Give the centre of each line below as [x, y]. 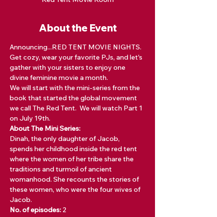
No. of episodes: [36, 210]
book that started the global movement [74, 98]
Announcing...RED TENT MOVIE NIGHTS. [76, 47]
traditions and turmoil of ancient [62, 169]
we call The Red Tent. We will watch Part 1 [77, 108]
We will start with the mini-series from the [76, 88]
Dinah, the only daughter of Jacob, [65, 139]
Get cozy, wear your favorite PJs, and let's [77, 57]
